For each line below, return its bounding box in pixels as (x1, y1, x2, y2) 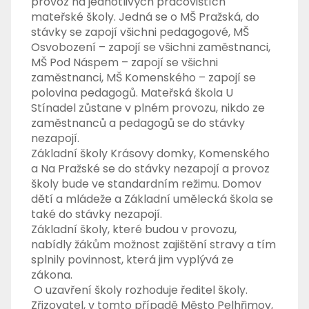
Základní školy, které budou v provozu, (31, 221, 237, 238)
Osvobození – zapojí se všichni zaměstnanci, (31, 39, 271, 56)
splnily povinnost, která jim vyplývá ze (31, 252, 235, 268)
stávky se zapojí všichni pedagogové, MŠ (31, 24, 250, 41)
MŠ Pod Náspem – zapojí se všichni (31, 54, 219, 71)
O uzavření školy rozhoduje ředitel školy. (34, 282, 248, 299)
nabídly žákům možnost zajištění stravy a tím (31, 237, 277, 253)
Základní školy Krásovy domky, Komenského (31, 146, 270, 162)
